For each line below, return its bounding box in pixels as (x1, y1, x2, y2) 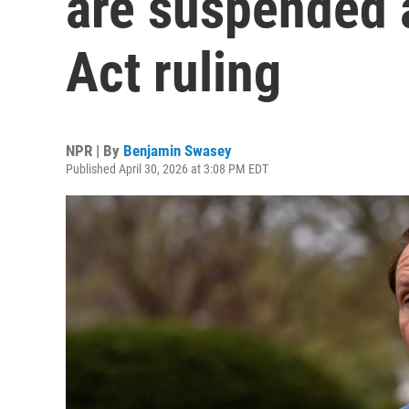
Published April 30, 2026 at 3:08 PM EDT (66, 162, 268, 176)
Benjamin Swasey (123, 142, 232, 160)
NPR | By (66, 142, 123, 160)
